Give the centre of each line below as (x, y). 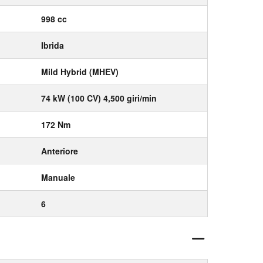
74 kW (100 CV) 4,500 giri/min (99, 98)
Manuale (58, 177)
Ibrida (53, 45)
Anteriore (60, 151)
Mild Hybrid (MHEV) (80, 72)
